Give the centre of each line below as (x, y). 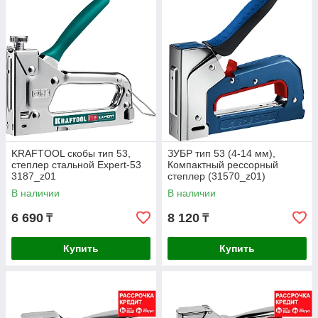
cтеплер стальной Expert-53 (76, 165)
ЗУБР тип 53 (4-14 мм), (221, 153)
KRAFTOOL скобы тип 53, (71, 153)
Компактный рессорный (223, 165)
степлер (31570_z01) (216, 176)
